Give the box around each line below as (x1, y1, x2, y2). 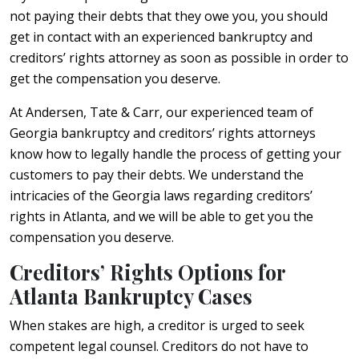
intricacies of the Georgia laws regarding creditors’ (10, 186, 313, 204)
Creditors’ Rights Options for (10, 258, 285, 285)
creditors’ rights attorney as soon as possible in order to (10, 48, 349, 67)
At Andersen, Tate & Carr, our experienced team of (10, 103, 313, 121)
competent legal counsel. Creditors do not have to (10, 337, 309, 355)
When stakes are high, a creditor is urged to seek (10, 316, 305, 334)
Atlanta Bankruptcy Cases (10, 282, 252, 309)
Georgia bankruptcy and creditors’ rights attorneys (10, 123, 316, 142)
